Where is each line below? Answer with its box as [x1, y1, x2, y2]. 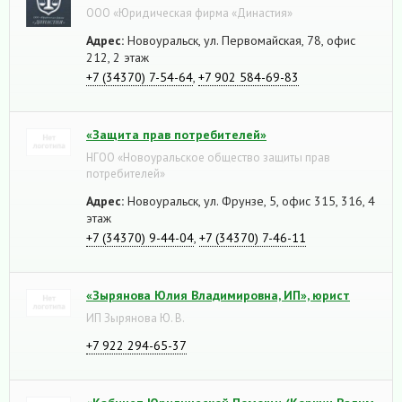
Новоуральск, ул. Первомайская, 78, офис [124, 31, 355, 48]
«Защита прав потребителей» [86, 126, 267, 143]
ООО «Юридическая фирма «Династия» [86, 4, 293, 21]
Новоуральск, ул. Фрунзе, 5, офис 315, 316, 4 [124, 192, 375, 209]
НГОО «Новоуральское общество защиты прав [86, 149, 330, 165]
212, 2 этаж [86, 48, 149, 66]
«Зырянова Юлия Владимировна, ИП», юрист [86, 286, 350, 303]
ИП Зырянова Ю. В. [86, 310, 185, 326]
